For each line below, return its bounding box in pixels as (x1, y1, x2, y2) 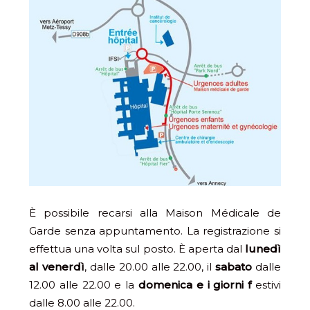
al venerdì (29, 260, 84, 274)
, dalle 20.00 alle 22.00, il (84, 260, 216, 274)
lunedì (245, 242, 281, 256)
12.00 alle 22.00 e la (29, 278, 138, 292)
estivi (251, 278, 282, 292)
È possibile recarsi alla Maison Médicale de (29, 206, 281, 220)
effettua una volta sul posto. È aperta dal (29, 242, 245, 256)
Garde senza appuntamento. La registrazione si (29, 224, 281, 238)
